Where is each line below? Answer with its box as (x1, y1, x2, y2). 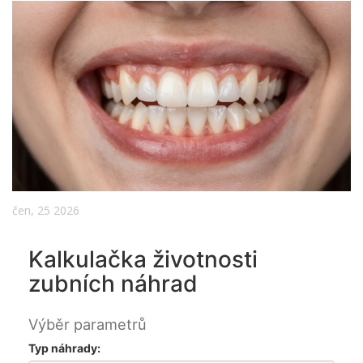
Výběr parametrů (28, 315, 147, 334)
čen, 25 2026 (12, 203, 79, 219)
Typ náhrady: (28, 341, 100, 356)
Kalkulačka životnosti (28, 246, 258, 274)
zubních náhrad (28, 270, 198, 298)
